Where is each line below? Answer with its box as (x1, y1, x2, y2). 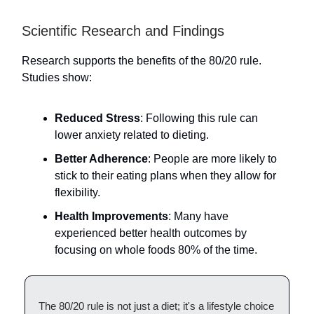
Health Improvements (55, 210, 168, 222)
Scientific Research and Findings (22, 23, 224, 39)
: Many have (168, 210, 228, 222)
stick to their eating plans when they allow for (55, 170, 276, 182)
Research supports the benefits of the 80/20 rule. (22, 55, 261, 67)
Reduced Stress (55, 112, 140, 124)
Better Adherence (55, 153, 148, 165)
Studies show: (22, 71, 92, 83)
